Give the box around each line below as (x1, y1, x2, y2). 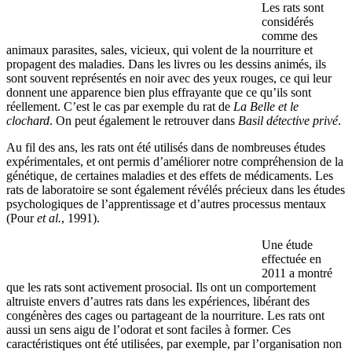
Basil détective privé (238, 113, 338, 127)
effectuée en (262, 251, 321, 266)
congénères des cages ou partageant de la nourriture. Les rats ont (6, 308, 324, 322)
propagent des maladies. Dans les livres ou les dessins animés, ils (6, 57, 326, 71)
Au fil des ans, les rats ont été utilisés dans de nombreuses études (6, 140, 325, 154)
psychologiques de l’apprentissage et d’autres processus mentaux (6, 196, 326, 211)
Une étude (262, 237, 313, 251)
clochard (6, 113, 49, 127)
